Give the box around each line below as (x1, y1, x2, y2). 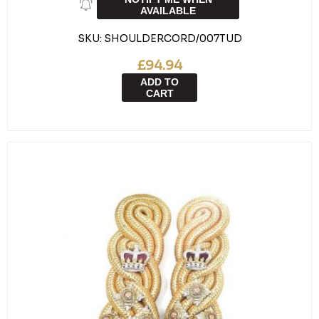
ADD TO (140, 76, 179, 88)
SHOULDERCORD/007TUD (103, 32, 242, 45)
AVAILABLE (140, 5, 196, 16)
